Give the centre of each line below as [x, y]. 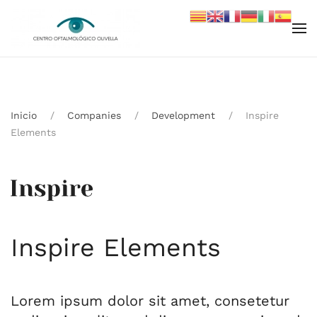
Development [183, 115]
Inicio [24, 115]
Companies [94, 115]
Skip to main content [90, 40]
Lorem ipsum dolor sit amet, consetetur [150, 301]
